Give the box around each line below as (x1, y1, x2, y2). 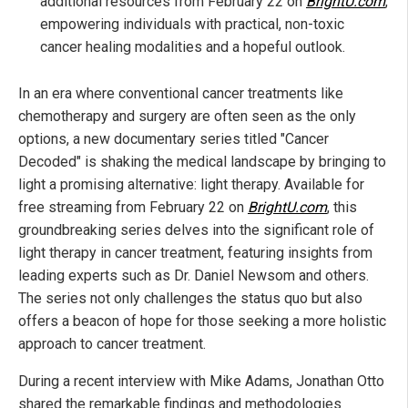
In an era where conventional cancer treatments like (18, 84, 343, 102)
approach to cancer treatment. (18, 334, 206, 352)
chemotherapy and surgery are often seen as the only (18, 107, 356, 125)
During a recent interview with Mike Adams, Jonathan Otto (18, 372, 384, 390)
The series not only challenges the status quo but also (18, 289, 362, 307)
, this (327, 198, 357, 216)
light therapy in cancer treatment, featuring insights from (18, 243, 372, 261)
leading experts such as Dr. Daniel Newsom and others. (18, 266, 369, 284)
